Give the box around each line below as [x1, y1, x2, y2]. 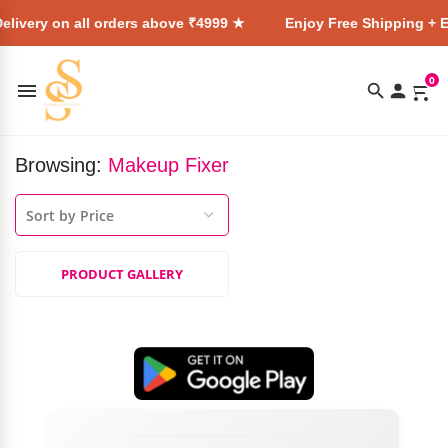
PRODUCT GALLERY [61, 265, 183, 283]
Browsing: [15, 154, 108, 176]
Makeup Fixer [108, 154, 229, 176]
